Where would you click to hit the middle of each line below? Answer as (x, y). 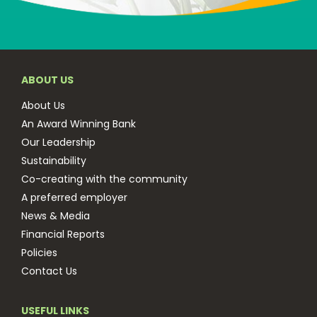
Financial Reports (63, 234)
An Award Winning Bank (79, 124)
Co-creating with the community (104, 179)
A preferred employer (74, 197)
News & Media (56, 216)
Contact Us (49, 271)
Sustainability (54, 161)
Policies (39, 253)
